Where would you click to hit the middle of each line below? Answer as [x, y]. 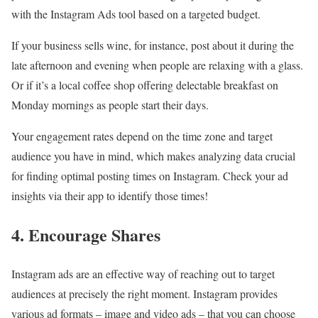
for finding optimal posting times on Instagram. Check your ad [150, 176]
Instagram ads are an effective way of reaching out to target [143, 274]
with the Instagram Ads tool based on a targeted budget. [136, 14]
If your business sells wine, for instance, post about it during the [153, 45]
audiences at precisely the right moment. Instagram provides [144, 294]
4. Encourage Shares [86, 235]
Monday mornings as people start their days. [110, 105]
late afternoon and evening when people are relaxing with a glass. [157, 65]
